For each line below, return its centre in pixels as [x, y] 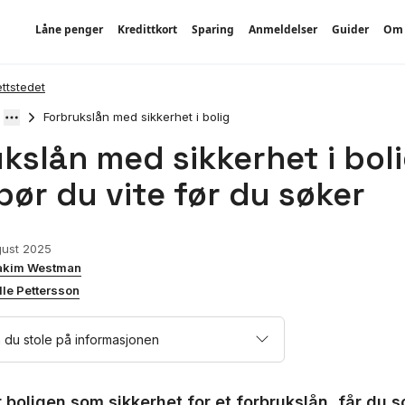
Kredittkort [147, 29]
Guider [350, 29]
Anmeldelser [283, 29]
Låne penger [69, 29]
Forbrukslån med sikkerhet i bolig [137, 117]
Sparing [212, 29]
